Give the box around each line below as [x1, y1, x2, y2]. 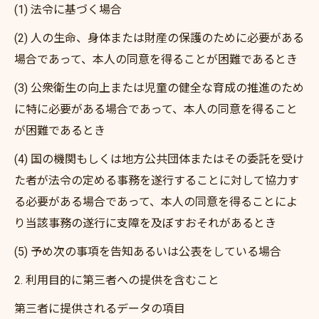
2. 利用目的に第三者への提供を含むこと [14, 273, 219, 287]
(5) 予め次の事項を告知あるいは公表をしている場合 [14, 245, 281, 258]
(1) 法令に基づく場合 [14, 3, 122, 16]
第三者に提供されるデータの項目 [14, 302, 185, 315]
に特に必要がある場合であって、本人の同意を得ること [14, 103, 298, 116]
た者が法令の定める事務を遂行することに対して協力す [14, 174, 299, 187]
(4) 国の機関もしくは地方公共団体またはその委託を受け [14, 152, 304, 166]
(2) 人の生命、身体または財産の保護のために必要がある [14, 31, 304, 45]
